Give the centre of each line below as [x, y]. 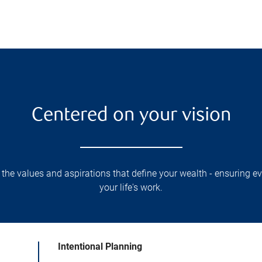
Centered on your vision [131, 116]
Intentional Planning [100, 246]
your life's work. [131, 187]
